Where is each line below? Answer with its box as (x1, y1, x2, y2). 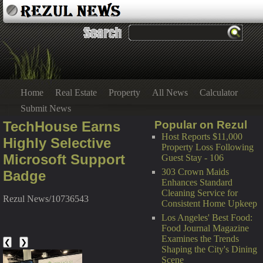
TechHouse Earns (3, 119, 120, 134)
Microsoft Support (3, 151, 125, 167)
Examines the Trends (161, 234, 239, 244)
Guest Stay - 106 (161, 153, 224, 163)
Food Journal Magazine (161, 223, 249, 233)
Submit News (21, 103, 71, 113)
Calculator (200, 87, 238, 97)
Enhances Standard (161, 177, 232, 187)
